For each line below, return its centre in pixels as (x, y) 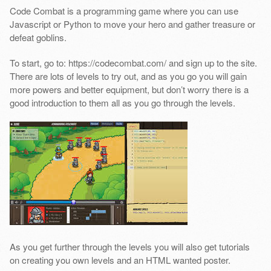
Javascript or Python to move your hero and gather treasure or (132, 24)
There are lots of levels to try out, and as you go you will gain (128, 76)
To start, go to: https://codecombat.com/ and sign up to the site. (133, 62)
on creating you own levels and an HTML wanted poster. (120, 260)
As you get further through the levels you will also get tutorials (129, 246)
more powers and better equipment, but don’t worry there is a (129, 89)
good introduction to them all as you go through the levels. (122, 102)
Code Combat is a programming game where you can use (124, 10)
